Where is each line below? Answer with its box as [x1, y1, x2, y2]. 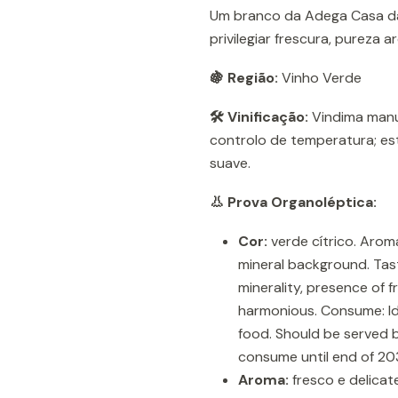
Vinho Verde [278, 68, 362, 87]
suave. [210, 154, 251, 172]
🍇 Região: [210, 68, 278, 87]
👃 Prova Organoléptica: [210, 193, 377, 211]
